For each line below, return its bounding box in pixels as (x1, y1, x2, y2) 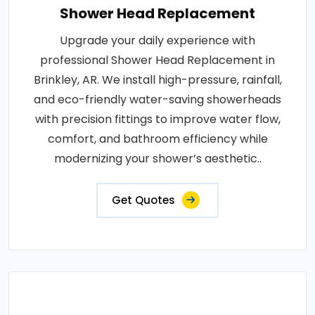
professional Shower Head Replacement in (40, 51, 275, 68)
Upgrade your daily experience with (60, 32, 255, 49)
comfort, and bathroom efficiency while (47, 130, 268, 147)
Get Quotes (112, 192, 175, 207)
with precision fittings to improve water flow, (34, 110, 281, 127)
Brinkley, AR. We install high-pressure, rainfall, (33, 71, 282, 88)
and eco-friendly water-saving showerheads (34, 91, 281, 108)
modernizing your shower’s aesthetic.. (53, 150, 262, 167)
